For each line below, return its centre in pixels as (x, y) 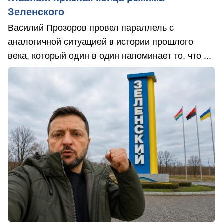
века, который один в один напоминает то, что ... (110, 56)
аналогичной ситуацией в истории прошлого (101, 42)
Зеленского (36, 12)
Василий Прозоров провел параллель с (91, 28)
